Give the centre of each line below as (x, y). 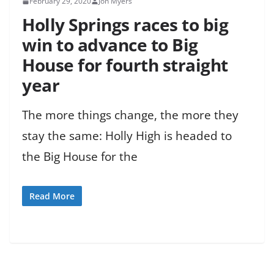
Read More (52, 196)
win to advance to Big (110, 45)
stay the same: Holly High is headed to (127, 136)
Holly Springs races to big (125, 25)
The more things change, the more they (130, 115)
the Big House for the (80, 157)
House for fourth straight (125, 65)
